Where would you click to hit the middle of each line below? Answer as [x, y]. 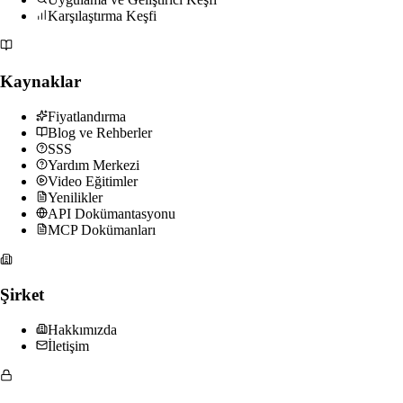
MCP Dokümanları [102, 229]
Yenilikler [75, 197]
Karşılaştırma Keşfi [102, 16]
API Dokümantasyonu [112, 213]
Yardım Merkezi [94, 165]
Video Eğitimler [93, 181]
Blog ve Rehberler [100, 132]
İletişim [68, 346]
